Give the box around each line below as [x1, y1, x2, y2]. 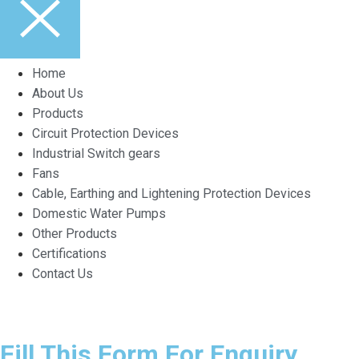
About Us [32, 86, 83, 102]
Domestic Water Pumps [32, 206, 166, 222]
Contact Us [32, 266, 93, 282]
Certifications [32, 246, 107, 262]
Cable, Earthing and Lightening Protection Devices [32, 186, 311, 202]
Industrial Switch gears [32, 146, 160, 162]
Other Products [32, 226, 117, 242]
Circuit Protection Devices [32, 126, 179, 142]
